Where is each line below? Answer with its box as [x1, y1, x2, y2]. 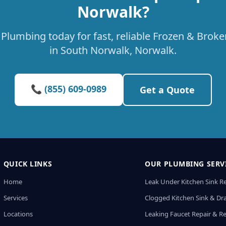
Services [3, 193, 28, 202]
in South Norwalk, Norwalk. [49, 43, 177, 57]
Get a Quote [139, 84, 195, 96]
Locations [3, 209, 33, 218]
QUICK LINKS [3, 159, 52, 168]
